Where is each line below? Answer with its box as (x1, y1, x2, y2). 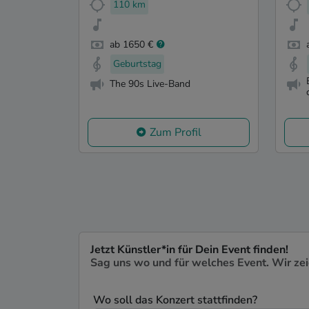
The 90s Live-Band (110, 77, 190, 91)
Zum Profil (150, 125, 201, 141)
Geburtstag (113, 57, 161, 71)
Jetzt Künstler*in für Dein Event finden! (90, 242, 288, 258)
